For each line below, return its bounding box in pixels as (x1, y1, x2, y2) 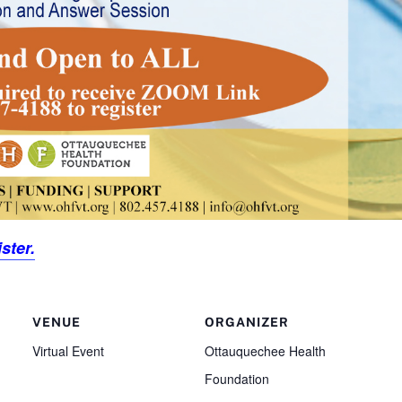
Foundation (205, 369, 269, 388)
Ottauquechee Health (205, 341, 326, 360)
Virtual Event (32, 341, 104, 360)
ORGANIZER (205, 314, 289, 329)
